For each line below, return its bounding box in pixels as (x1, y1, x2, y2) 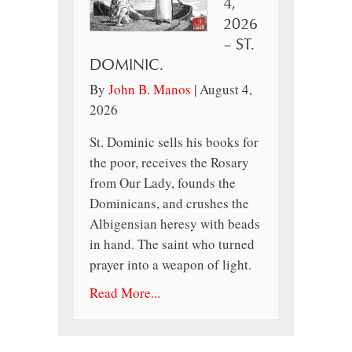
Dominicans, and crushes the (90, 194, 249, 213)
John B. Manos (108, 80, 191, 99)
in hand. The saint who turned (90, 235, 255, 254)
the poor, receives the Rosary (90, 153, 249, 172)
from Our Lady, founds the (90, 174, 236, 192)
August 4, (200, 80, 252, 99)
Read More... (90, 284, 160, 302)
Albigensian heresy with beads (90, 214, 260, 233)
